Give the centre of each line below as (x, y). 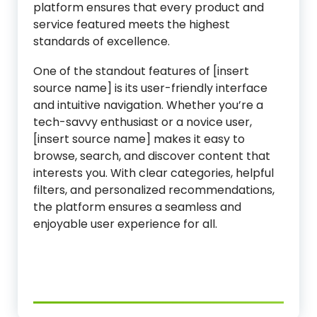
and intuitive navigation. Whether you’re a (148, 105)
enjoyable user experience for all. (125, 224)
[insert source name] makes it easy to (139, 139)
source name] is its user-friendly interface (150, 88)
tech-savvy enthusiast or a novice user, (143, 122)
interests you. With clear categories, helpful (154, 173)
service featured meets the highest (132, 24)
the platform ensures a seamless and (137, 207)
